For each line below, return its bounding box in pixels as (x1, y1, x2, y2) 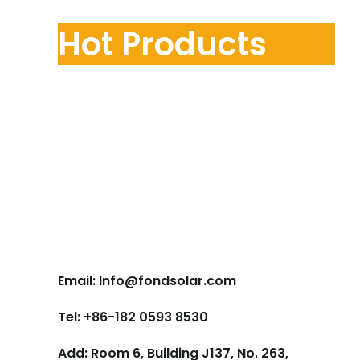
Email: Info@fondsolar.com (58, 272, 236, 290)
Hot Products (58, 22, 267, 67)
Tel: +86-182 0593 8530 (58, 308, 208, 326)
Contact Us (58, 227, 237, 272)
